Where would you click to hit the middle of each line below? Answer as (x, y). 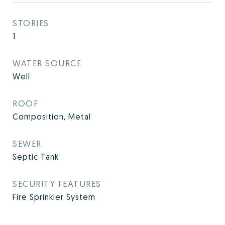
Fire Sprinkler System (54, 197)
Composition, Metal (52, 117)
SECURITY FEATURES (57, 184)
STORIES (31, 23)
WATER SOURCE (47, 63)
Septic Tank (36, 157)
